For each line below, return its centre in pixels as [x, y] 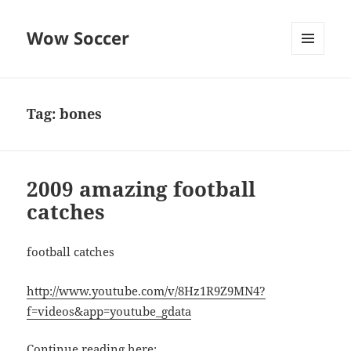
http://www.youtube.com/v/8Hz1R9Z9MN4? [147, 291]
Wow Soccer [78, 38]
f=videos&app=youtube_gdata [109, 311]
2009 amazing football [141, 189]
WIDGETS [314, 88]
